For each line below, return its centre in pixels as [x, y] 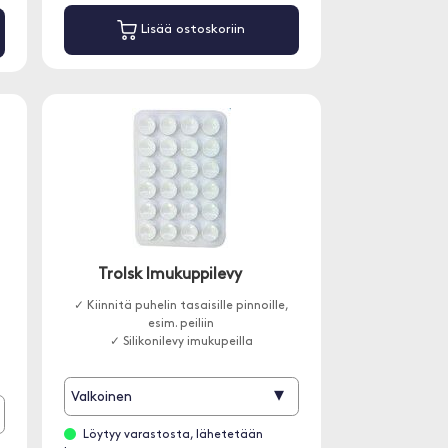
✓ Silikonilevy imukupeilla [181, 342]
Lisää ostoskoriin [191, 30]
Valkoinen [102, 398]
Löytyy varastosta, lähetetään [172, 435]
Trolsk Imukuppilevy [169, 275]
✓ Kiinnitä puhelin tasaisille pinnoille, [181, 306]
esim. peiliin [181, 324]
